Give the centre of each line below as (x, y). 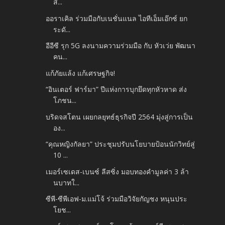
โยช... (62, 210)
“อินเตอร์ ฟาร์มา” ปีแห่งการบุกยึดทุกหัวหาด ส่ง (117, 89)
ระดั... (62, 29)
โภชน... (65, 100)
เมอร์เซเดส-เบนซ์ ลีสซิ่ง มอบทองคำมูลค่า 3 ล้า (118, 171)
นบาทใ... (67, 182)
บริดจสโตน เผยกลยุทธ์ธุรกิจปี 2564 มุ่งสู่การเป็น (120, 117)
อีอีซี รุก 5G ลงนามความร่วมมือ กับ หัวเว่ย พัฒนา (121, 46)
